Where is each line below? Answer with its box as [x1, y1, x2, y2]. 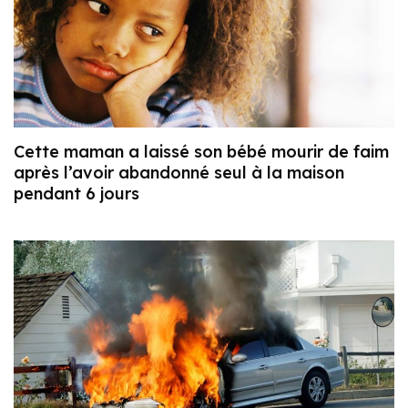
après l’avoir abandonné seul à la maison [14, 161, 344, 183]
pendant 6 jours [14, 182, 139, 204]
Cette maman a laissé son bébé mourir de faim [14, 140, 389, 162]
